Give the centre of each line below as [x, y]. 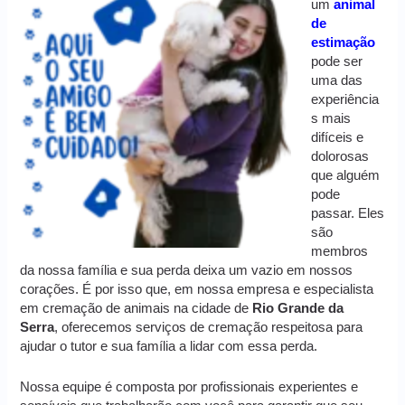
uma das [337, 81]
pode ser [337, 62]
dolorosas [340, 157]
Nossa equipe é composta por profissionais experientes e [189, 386]
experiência [345, 100]
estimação [344, 43]
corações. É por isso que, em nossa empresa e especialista [197, 290]
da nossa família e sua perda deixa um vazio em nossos [187, 271]
